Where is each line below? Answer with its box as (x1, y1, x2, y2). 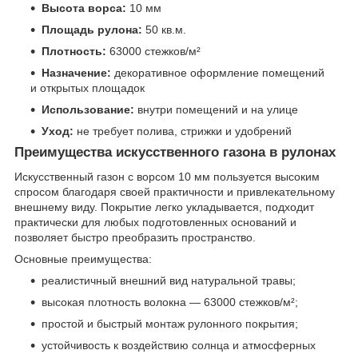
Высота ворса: (42, 2, 126, 15)
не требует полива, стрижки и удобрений (74, 125, 292, 138)
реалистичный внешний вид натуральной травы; (42, 273, 296, 287)
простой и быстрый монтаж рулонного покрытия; (42, 316, 298, 330)
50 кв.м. (142, 23, 186, 37)
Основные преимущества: (14, 252, 152, 265)
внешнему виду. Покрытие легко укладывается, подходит (14, 200, 314, 213)
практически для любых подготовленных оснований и (14, 215, 296, 229)
